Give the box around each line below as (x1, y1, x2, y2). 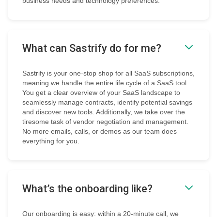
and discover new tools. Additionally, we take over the (22, 108, 185, 116)
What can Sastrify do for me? (22, 42, 161, 55)
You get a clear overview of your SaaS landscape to (22, 89, 180, 97)
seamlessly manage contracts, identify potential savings (22, 98, 192, 107)
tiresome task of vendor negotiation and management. (22, 118, 188, 126)
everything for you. (22, 137, 79, 145)
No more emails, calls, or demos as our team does (22, 127, 177, 136)
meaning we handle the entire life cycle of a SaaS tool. (22, 79, 188, 87)
